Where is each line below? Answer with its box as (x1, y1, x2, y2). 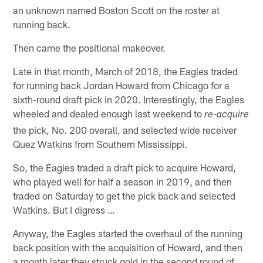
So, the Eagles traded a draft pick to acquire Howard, (13, 161, 237, 173)
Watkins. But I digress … (13, 203, 116, 215)
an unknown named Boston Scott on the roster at (13, 4, 220, 16)
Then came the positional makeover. (13, 41, 166, 53)
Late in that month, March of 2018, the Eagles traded (13, 65, 238, 77)
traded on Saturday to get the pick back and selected (13, 189, 236, 201)
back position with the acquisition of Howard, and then (13, 241, 243, 253)
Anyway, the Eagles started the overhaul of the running (13, 227, 243, 239)
